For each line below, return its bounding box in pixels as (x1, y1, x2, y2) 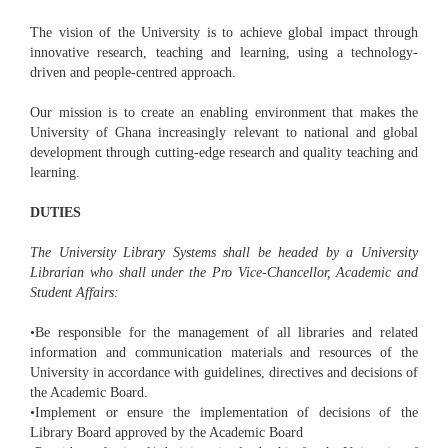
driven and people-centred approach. (30, 65, 236, 81)
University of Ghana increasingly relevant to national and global (30, 125, 418, 141)
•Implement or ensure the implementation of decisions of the (30, 405, 418, 421)
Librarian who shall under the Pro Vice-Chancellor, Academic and (30, 265, 418, 281)
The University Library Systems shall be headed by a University (30, 245, 418, 261)
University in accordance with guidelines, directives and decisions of (30, 365, 418, 381)
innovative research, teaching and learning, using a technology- (30, 45, 418, 61)
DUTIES (30, 205, 81, 221)
